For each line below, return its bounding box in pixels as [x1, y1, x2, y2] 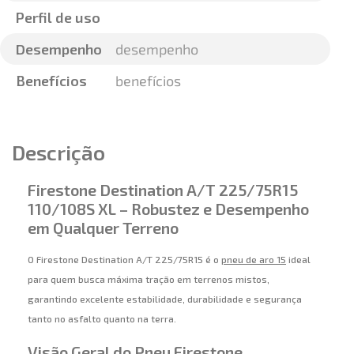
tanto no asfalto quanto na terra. [28, 313, 176, 325]
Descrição [12, 139, 105, 164]
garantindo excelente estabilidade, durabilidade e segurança [28, 293, 302, 305]
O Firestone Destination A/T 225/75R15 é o [28, 254, 221, 265]
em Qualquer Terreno [28, 217, 179, 237]
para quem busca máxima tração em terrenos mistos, [28, 273, 269, 285]
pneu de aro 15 [221, 254, 286, 265]
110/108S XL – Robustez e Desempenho [28, 198, 309, 218]
